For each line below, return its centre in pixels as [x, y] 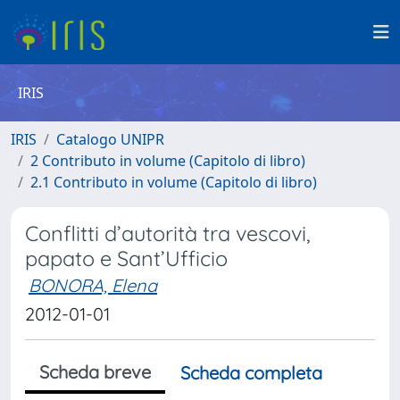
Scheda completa [251, 373]
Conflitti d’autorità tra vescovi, [168, 233]
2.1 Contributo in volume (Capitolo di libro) [174, 182]
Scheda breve [95, 372]
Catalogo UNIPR [110, 139]
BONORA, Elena [93, 285]
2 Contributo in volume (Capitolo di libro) [168, 161]
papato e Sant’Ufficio [126, 258]
